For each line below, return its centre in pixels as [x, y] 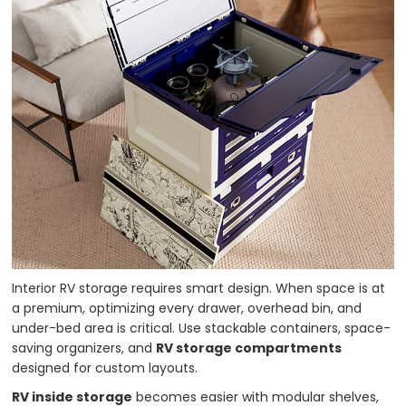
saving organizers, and [84, 348]
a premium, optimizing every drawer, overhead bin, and [187, 308]
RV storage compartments [249, 348]
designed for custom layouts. [105, 367]
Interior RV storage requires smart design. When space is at [199, 288]
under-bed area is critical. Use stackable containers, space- [202, 328]
